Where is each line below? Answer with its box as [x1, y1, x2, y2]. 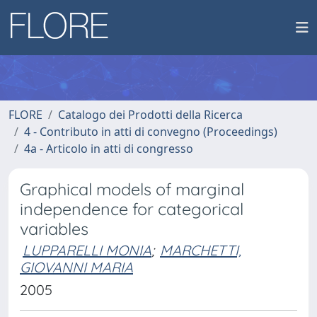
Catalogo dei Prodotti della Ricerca [58, 107, 243, 122]
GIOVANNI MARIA [20, 258, 133, 276]
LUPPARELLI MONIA [23, 241, 151, 259]
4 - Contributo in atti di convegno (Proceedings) [24, 124, 277, 139]
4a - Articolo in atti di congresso [24, 141, 193, 156]
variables [20, 219, 88, 239]
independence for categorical [20, 199, 243, 219]
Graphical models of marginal [20, 179, 244, 200]
